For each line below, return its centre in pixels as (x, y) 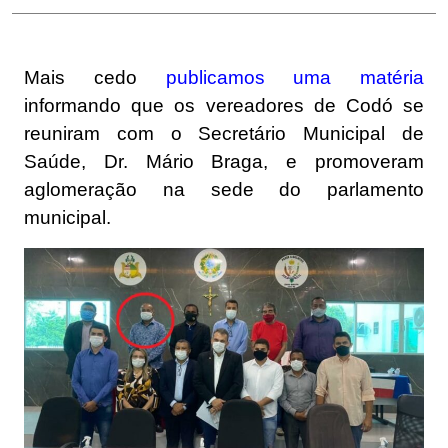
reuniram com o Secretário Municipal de (224, 134)
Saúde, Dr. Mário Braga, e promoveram (224, 162)
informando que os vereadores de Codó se (224, 106)
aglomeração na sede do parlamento (224, 190)
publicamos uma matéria (294, 78)
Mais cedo (95, 78)
